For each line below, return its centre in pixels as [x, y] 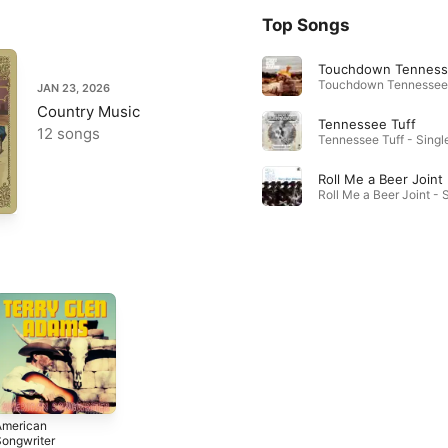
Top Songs [305, 24]
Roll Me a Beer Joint [380, 178]
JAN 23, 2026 [73, 87]
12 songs [68, 133]
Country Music [88, 111]
